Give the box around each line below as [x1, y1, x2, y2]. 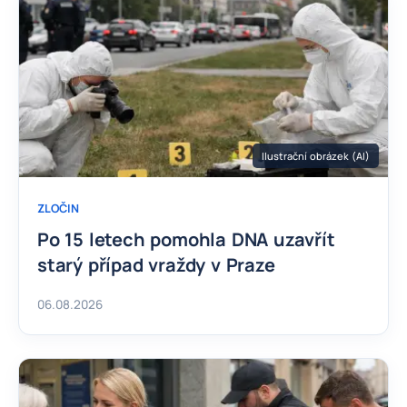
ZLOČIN [37, 201, 79, 217]
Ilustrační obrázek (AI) [262, 148, 370, 163]
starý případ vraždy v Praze [37, 253, 275, 278]
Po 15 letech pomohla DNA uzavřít [37, 227, 335, 253]
